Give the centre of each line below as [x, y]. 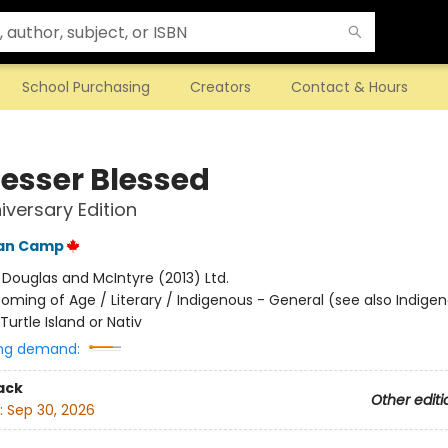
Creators [220, 87]
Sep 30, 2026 [50, 410]
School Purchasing [86, 87]
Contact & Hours [349, 87]
